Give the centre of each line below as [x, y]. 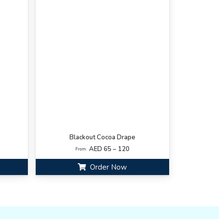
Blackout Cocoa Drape [102, 137]
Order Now [108, 167]
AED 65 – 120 [109, 149]
